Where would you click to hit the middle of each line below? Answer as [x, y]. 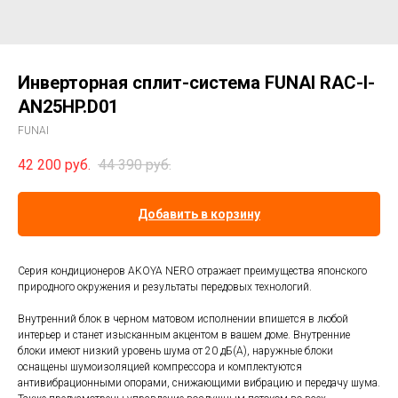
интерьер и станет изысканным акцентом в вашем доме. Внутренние [184, 335]
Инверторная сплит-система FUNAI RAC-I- [196, 83]
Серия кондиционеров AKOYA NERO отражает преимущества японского [192, 271]
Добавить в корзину [199, 215]
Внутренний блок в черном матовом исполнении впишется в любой [183, 319]
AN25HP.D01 [68, 107]
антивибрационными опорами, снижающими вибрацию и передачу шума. [199, 383]
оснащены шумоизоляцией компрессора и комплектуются [160, 367]
